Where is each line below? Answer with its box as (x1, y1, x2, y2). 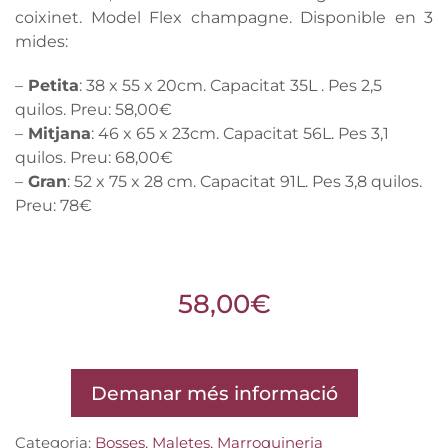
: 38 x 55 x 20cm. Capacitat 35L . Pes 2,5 (79, 76, 382, 95)
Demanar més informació (90, 381, 338, 405)
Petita (23, 76, 79, 95)
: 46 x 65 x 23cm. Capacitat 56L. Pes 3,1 (91, 124, 389, 143)
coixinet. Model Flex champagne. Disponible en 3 (15, 8, 433, 27)
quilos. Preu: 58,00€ (15, 100, 172, 119)
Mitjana (23, 124, 91, 143)
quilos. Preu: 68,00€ (15, 148, 173, 167)
